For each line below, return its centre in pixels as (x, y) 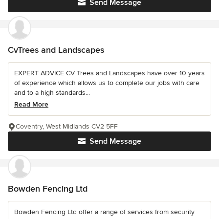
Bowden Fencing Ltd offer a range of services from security (104, 212)
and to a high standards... (52, 92)
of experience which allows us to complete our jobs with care (107, 83)
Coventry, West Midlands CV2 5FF (67, 126)
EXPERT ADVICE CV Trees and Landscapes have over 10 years (109, 73)
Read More (31, 104)
